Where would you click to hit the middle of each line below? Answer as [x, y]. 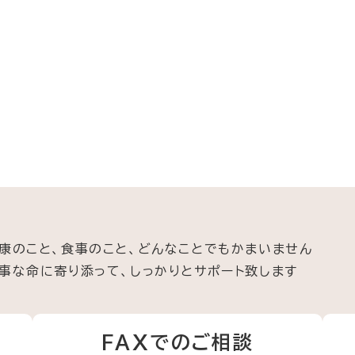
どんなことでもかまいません [225, 249]
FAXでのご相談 [177, 342]
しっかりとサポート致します [214, 271]
